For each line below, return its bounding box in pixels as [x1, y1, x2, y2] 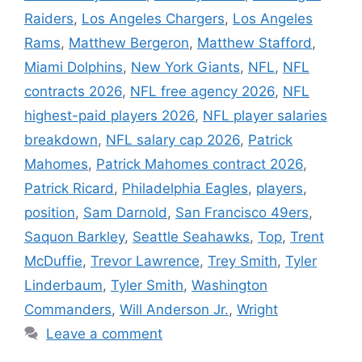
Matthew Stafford [197, 34, 312, 51]
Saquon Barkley [24, 228, 124, 245]
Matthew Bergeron [69, 34, 189, 51]
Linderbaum [24, 276, 103, 293]
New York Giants [131, 58, 240, 75]
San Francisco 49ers [175, 204, 309, 221]
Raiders [24, 10, 74, 27]
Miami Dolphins [24, 58, 123, 75]
